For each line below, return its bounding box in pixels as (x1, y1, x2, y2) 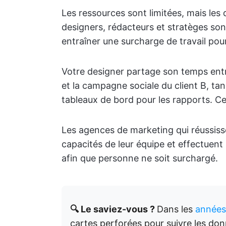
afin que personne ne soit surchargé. (62, 153, 218, 164)
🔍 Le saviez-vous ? (70, 204, 157, 215)
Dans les (157, 204, 195, 215)
